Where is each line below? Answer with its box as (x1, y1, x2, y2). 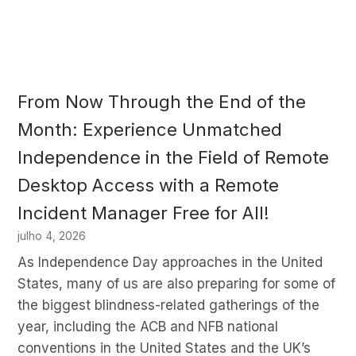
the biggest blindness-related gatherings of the (17, 296, 319, 313)
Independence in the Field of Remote (17, 147, 329, 168)
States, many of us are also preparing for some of (17, 275, 335, 292)
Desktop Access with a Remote (17, 175, 279, 196)
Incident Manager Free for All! (17, 203, 269, 224)
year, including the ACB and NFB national (17, 318, 278, 335)
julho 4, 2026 (17, 230, 86, 243)
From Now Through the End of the (17, 91, 306, 113)
